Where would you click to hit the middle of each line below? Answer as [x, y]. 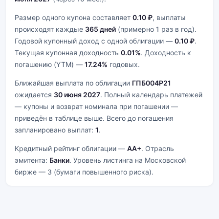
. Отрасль [158, 148]
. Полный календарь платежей [151, 95]
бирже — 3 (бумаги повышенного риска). [84, 172]
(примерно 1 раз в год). [156, 29]
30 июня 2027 [77, 95]
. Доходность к [166, 53]
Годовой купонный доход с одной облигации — [95, 41]
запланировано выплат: [55, 130]
